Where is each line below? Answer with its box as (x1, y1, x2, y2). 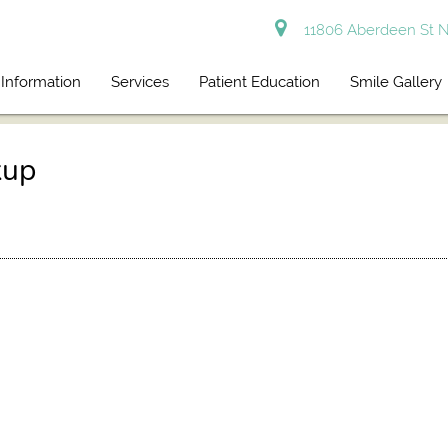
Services (111, 73, 170, 91)
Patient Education (199, 73, 321, 91)
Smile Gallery (350, 73, 443, 91)
